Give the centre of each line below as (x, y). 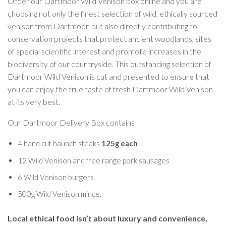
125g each (120, 144)
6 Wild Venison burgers (56, 177)
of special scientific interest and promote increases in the (104, 51)
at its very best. (34, 102)
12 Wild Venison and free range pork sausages (94, 160)
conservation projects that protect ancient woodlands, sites (109, 39)
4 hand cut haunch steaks (60, 144)
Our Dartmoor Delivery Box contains (71, 123)
